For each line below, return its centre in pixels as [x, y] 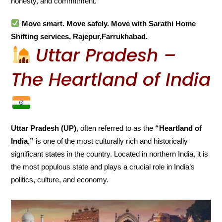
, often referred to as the [116, 128]
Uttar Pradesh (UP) [44, 128]
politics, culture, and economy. [60, 179]
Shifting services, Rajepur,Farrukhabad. [80, 36]
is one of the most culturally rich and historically [111, 141]
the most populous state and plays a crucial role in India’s [103, 166]
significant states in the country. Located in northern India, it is [110, 154]
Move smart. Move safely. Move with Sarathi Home [109, 23]
